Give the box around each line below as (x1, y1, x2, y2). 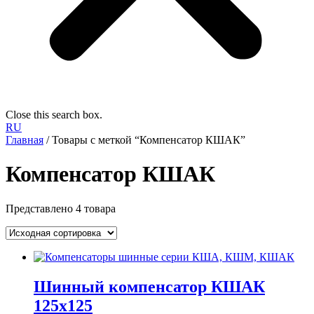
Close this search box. (6, 109, 102, 121)
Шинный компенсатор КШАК (34, 277, 265, 296)
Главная (6, 134, 43, 146)
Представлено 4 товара (6, 202, 116, 214)
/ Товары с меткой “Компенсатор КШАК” (43, 134, 245, 146)
